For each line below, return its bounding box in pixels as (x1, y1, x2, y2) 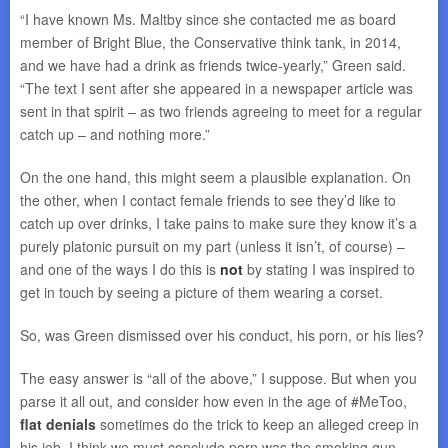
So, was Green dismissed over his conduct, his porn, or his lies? (20, 325, 424, 345)
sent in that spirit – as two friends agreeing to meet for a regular (20, 101, 422, 121)
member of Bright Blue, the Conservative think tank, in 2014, (20, 32, 401, 52)
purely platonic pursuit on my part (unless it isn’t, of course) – (20, 236, 405, 256)
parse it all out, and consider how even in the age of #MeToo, (20, 391, 407, 411)
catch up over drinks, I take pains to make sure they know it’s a (20, 213, 417, 233)
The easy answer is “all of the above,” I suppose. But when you (20, 368, 417, 388)
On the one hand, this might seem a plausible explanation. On (20, 167, 411, 187)
